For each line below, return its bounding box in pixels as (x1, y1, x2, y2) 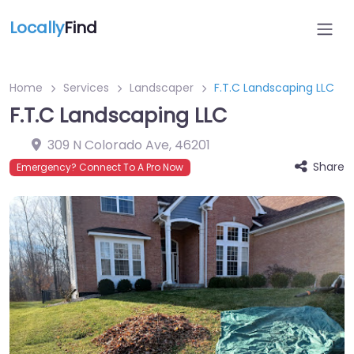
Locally (9, 17, 64, 39)
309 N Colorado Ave (47, 136, 169, 154)
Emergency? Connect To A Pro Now (17, 160, 183, 174)
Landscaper (130, 80, 194, 96)
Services (63, 80, 109, 96)
